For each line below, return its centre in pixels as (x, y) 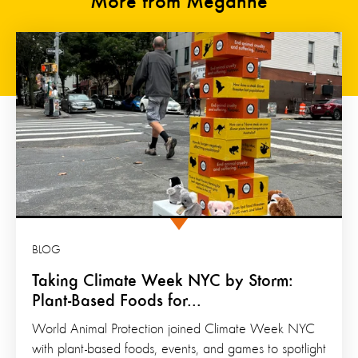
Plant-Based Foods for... (117, 301)
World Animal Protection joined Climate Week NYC (173, 329)
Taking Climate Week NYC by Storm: (163, 281)
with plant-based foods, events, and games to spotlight (179, 349)
